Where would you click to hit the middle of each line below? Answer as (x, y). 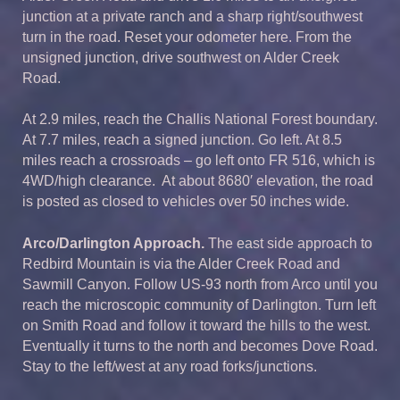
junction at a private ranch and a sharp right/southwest (192, 16)
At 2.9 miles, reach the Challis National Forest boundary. (200, 120)
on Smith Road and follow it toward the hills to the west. (196, 326)
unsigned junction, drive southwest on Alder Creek (181, 57)
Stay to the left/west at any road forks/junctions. (170, 367)
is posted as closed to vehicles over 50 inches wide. (186, 202)
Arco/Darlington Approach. (113, 244)
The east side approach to (288, 244)
